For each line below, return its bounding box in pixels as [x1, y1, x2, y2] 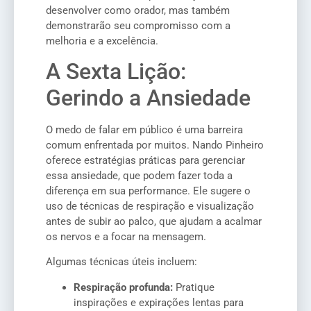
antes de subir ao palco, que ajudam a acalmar [46, 215, 262, 228]
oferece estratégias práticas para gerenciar [46, 153, 245, 167]
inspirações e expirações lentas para [74, 296, 244, 309]
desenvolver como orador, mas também [46, 3, 230, 17]
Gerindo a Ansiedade [46, 84, 251, 111]
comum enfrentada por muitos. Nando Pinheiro [46, 138, 264, 151]
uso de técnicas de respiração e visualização [46, 199, 254, 212]
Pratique [173, 280, 215, 294]
